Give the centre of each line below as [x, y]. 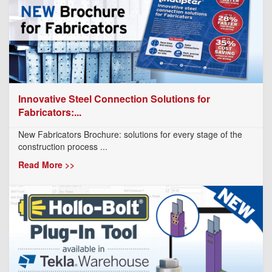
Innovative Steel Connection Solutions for [114, 98]
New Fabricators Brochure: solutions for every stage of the [130, 134]
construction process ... [63, 146]
